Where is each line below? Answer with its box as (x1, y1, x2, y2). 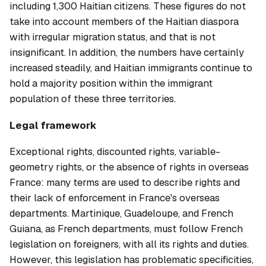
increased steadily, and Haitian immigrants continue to (9, 61, 252, 75)
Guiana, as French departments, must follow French (9, 222, 243, 236)
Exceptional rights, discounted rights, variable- (9, 145, 220, 159)
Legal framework (9, 118, 97, 132)
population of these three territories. (9, 92, 176, 106)
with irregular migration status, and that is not (9, 30, 216, 44)
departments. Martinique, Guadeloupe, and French (9, 207, 233, 220)
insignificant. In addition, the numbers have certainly (9, 46, 244, 59)
